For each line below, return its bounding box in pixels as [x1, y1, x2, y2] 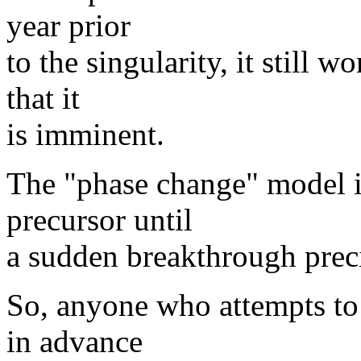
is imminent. [6, 116, 164, 151]
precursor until [6, 201, 193, 237]
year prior [6, 7, 131, 43]
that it [6, 80, 80, 115]
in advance [6, 323, 143, 359]
